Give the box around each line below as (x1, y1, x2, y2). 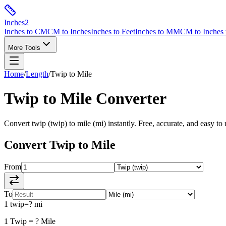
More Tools (8, 44, 40, 51)
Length (26, 70, 48, 78)
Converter (92, 89, 166, 108)
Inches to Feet (91, 27, 135, 36)
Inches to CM (4, 27, 47, 36)
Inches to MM (135, 27, 180, 36)
